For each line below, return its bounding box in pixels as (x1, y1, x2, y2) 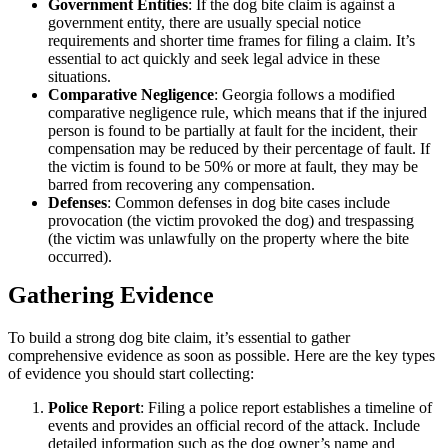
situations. (48, 68, 111, 86)
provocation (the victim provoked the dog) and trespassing (48, 212, 414, 230)
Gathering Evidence (8, 282, 214, 309)
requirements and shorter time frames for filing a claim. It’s (48, 32, 415, 50)
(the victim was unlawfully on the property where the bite (48, 230, 409, 248)
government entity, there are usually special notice (48, 14, 361, 32)
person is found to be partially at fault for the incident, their (48, 122, 417, 140)
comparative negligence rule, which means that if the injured (48, 104, 427, 122)
